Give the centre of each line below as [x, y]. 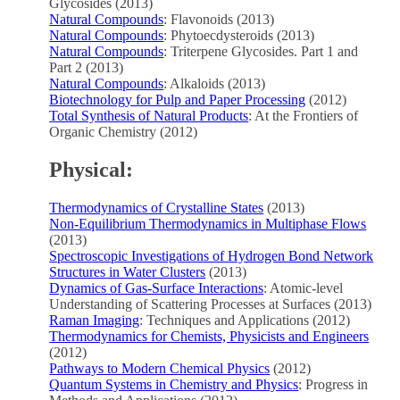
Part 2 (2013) [87, 67]
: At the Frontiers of [304, 115]
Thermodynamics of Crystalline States [157, 207]
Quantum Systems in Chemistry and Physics [174, 384]
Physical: [92, 169]
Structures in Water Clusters [128, 271]
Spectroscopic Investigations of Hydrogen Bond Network [212, 255]
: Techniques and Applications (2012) [245, 320]
